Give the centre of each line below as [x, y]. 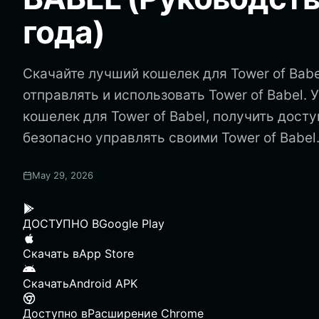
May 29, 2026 [63, 175]
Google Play [132, 224]
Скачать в [51, 253]
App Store [106, 253]
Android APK [103, 283]
